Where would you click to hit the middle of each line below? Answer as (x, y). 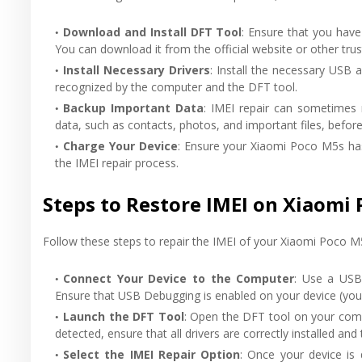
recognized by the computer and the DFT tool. (176, 86)
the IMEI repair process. (117, 162)
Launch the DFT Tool (124, 316)
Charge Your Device (120, 145)
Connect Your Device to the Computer (179, 278)
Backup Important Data (134, 107)
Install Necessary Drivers (137, 69)
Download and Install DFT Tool (153, 32)
